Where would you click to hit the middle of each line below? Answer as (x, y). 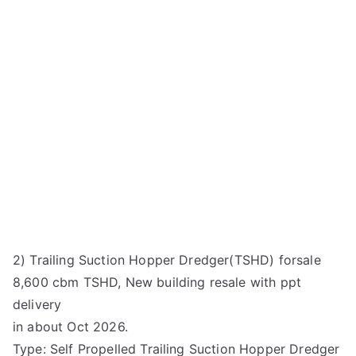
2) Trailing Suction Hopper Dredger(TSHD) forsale (167, 259)
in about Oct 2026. (70, 326)
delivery (37, 304)
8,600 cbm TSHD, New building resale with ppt (157, 282)
